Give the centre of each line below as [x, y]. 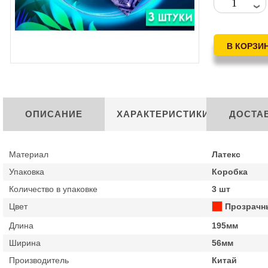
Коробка [230, 172]
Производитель [39, 260]
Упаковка [27, 172]
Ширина [25, 243]
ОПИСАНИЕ [54, 114]
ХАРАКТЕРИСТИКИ [163, 114]
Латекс [226, 154]
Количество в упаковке [54, 189]
